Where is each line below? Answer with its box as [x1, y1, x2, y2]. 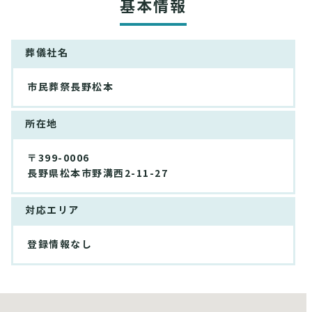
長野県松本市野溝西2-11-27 [27, 167, 168, 180]
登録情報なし [27, 238, 92, 251]
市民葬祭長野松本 [27, 81, 114, 94]
